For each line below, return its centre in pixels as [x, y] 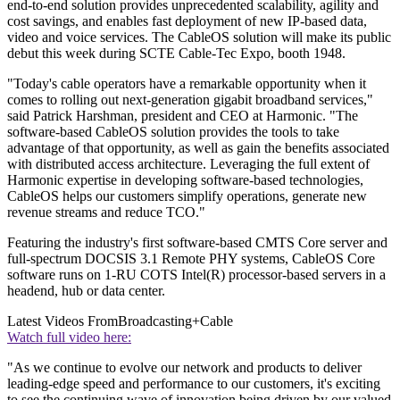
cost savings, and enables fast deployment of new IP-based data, [187, 21]
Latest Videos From [62, 321]
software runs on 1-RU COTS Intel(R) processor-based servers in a [196, 274]
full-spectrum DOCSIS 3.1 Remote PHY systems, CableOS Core [191, 258]
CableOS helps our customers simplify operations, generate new [187, 196]
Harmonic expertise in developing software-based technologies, [185, 179]
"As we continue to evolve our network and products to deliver [184, 367]
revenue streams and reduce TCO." [106, 212]
